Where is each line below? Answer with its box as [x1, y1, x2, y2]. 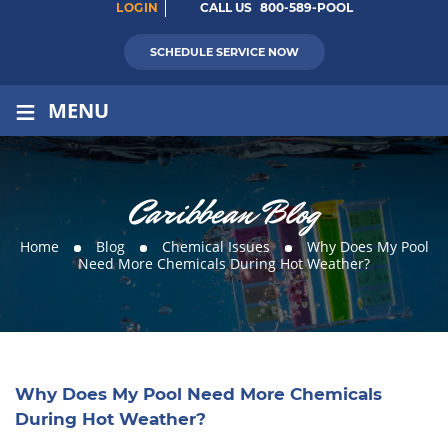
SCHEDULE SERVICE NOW [149, 45, 299, 60]
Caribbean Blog [129, 189, 319, 239]
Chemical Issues [161, 237, 270, 257]
